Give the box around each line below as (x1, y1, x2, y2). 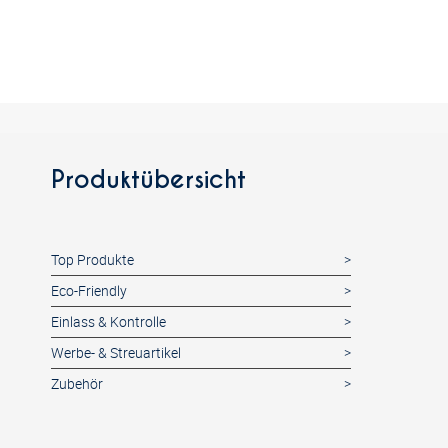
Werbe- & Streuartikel (51, 343, 181, 363)
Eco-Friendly (51, 281, 127, 301)
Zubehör (51, 374, 103, 394)
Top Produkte (51, 250, 134, 270)
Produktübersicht (51, 164, 246, 196)
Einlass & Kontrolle (51, 312, 166, 332)
